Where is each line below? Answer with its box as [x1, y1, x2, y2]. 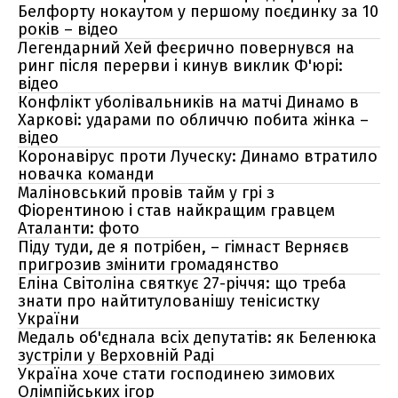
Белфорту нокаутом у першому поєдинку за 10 [18, 2, 378, 21]
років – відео [18, 20, 118, 39]
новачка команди [18, 164, 154, 184]
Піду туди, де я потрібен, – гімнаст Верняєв [18, 237, 349, 257]
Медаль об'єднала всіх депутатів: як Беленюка [18, 328, 377, 347]
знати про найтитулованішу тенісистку [18, 291, 320, 311]
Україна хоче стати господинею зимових [18, 364, 335, 384]
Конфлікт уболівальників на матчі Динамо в [18, 92, 359, 112]
